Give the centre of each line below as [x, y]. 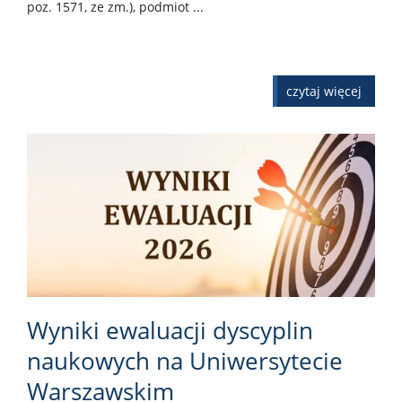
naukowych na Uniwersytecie [185, 360]
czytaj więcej [324, 91]
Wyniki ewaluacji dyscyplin [170, 330]
